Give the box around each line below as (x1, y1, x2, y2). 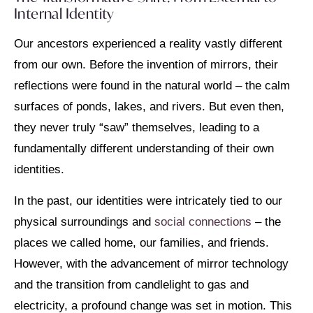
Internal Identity (14, 4, 115, 24)
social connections (154, 214, 252, 228)
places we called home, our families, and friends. (14, 235, 269, 249)
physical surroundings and (14, 214, 154, 228)
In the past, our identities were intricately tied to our (14, 194, 282, 208)
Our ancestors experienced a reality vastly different (14, 37, 282, 51)
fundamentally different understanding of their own (14, 142, 274, 156)
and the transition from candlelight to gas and (14, 277, 249, 291)
